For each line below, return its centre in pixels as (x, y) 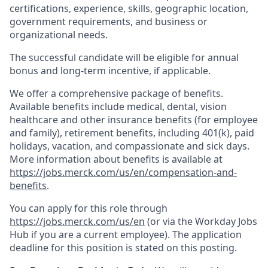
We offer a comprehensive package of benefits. (116, 93)
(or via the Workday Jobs (201, 221)
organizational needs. (59, 35)
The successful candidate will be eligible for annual (124, 57)
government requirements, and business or (109, 22)
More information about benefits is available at (116, 159)
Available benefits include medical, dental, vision (118, 106)
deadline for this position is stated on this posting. (123, 248)
